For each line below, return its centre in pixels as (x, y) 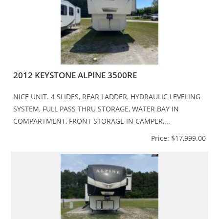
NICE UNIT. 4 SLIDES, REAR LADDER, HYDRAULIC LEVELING (107, 96)
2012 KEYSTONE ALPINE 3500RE (75, 75)
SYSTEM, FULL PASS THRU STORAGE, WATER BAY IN (96, 109)
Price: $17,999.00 (178, 138)
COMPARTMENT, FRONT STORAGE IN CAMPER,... (92, 121)
